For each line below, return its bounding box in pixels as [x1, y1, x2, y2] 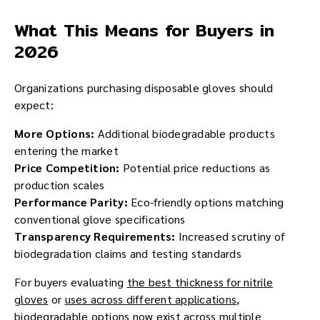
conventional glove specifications [14, 211, 186, 227]
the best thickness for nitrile [126, 274, 273, 290]
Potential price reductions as [119, 160, 270, 176]
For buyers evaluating [14, 274, 127, 290]
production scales [14, 177, 105, 193]
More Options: [14, 126, 95, 141]
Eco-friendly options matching [127, 194, 284, 210]
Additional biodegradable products [94, 126, 275, 141]
